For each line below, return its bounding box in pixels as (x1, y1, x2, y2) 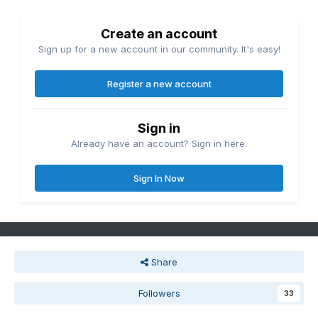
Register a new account (106, 78, 212, 90)
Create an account (101, 26, 217, 42)
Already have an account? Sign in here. (71, 138, 247, 150)
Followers (138, 287, 180, 300)
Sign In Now (133, 172, 185, 185)
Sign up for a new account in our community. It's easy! (38, 43, 280, 55)
